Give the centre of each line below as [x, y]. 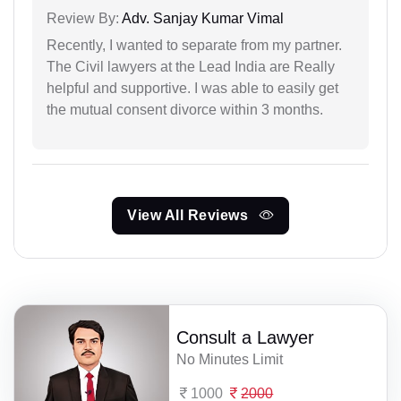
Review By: [83, 18]
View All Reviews [190, 215]
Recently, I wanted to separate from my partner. [194, 45]
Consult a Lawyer [246, 337]
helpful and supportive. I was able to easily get [192, 88]
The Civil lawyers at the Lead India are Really [191, 66]
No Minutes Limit [230, 359]
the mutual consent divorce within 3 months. [185, 109]
